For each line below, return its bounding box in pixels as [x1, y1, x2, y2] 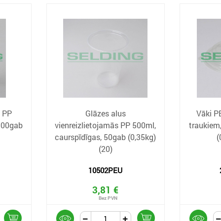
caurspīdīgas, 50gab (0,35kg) [55, 132, 156, 142]
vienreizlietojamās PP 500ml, [55, 120, 156, 130]
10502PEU [88, 165, 123, 175]
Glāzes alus [85, 108, 126, 118]
